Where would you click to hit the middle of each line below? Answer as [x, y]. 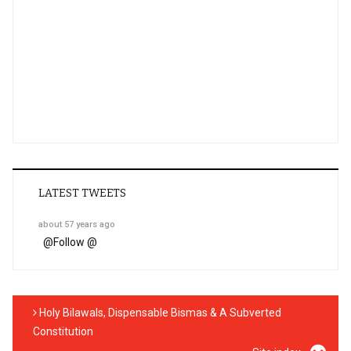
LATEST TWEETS [82, 193]
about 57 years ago [77, 224]
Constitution [63, 331]
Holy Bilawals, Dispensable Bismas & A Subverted [159, 312]
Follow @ [75, 242]
